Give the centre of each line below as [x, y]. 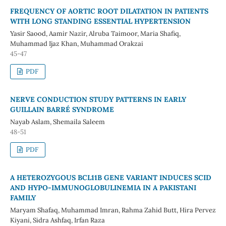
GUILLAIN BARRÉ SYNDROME [62, 109]
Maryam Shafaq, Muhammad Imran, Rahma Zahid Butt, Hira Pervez [113, 210]
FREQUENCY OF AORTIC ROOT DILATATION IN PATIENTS [109, 11]
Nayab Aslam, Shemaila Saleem [57, 122]
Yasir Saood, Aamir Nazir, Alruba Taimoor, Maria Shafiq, [95, 33]
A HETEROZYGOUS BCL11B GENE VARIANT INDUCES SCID [110, 177]
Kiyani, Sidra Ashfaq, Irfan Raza [57, 220]
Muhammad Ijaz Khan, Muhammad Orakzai [76, 43]
